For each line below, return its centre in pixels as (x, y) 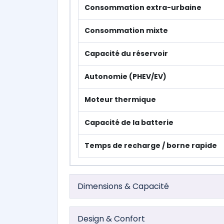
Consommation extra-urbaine (143, 7)
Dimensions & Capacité (123, 186)
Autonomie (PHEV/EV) (125, 76)
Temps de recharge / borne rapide (151, 145)
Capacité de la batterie (129, 122)
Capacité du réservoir (126, 53)
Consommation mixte (126, 30)
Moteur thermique (120, 99)
